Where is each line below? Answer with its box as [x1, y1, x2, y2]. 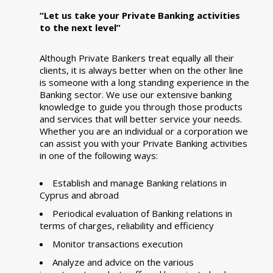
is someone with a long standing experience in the [40, 76, 249, 88]
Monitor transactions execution [52, 237, 183, 250]
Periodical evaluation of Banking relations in [52, 207, 232, 219]
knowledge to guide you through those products [40, 100, 243, 113]
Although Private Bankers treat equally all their [40, 51, 234, 64]
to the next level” [40, 21, 121, 34]
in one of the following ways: [40, 149, 158, 161]
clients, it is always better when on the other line [40, 63, 243, 76]
